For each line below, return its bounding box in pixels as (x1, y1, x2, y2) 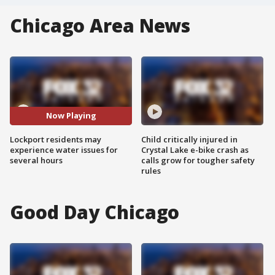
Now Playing (45, 110, 96, 122)
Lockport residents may (10, 133, 101, 145)
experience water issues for (10, 144, 118, 155)
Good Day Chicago (10, 199, 180, 225)
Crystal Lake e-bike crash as (141, 144, 249, 155)
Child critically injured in (141, 133, 238, 145)
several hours (10, 154, 63, 166)
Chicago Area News (10, 13, 191, 38)
